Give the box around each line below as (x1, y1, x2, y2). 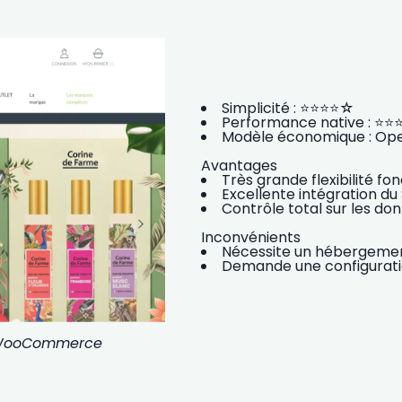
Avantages (201, 154, 277, 176)
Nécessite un (222, 240, 315, 262)
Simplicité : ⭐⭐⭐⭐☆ (222, 97, 354, 118)
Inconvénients (201, 226, 301, 248)
